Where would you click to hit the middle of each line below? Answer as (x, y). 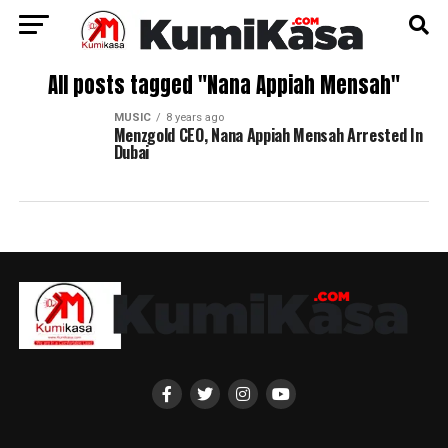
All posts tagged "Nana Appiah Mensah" (223, 85)
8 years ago (194, 117)
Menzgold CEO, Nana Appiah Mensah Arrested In (268, 135)
